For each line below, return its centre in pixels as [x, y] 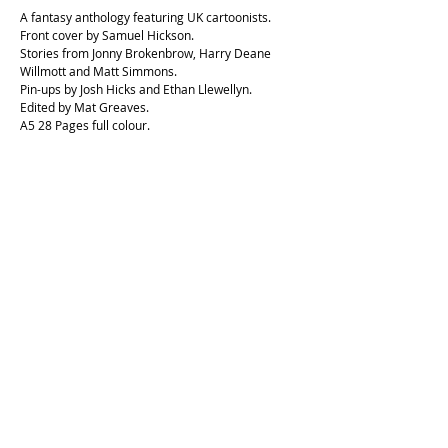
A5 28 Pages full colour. [85, 124]
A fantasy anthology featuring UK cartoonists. [145, 16]
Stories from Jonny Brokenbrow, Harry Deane [145, 52]
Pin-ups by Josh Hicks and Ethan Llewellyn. [136, 88]
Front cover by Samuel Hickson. [107, 34]
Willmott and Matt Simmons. [98, 70]
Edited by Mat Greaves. [84, 106]
